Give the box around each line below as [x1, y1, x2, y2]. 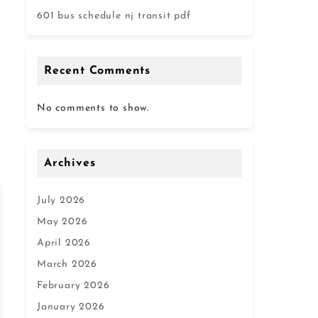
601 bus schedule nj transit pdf [37, 11, 191, 21]
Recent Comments [44, 65, 150, 77]
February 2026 [37, 280, 110, 291]
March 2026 [37, 259, 97, 270]
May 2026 [37, 216, 88, 227]
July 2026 [37, 195, 86, 206]
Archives [44, 158, 96, 169]
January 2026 [37, 302, 105, 312]
